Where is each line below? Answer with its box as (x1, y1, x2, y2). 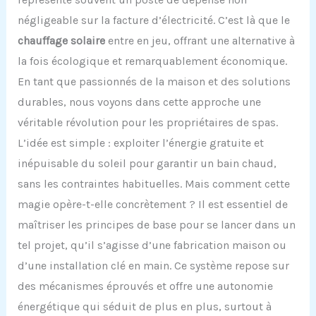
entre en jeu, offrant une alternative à (104, 33, 295, 47)
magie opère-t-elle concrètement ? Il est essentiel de (17, 197, 288, 211)
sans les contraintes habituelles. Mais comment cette (17, 176, 290, 190)
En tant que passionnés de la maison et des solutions (17, 74, 291, 88)
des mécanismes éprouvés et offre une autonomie (17, 279, 273, 293)
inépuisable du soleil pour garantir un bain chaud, (17, 156, 276, 170)
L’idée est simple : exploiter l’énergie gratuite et (17, 135, 264, 150)
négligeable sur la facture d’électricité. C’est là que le (17, 13, 290, 27)
